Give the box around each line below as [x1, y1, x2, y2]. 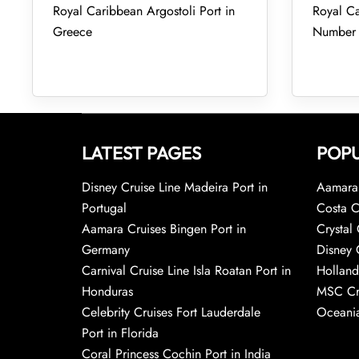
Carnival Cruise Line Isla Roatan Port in [82, 261, 291, 280]
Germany [82, 240, 130, 259]
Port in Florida [82, 324, 159, 342]
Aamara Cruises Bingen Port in [82, 220, 246, 238]
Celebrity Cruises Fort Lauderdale [82, 303, 260, 321]
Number [312, 22, 356, 41]
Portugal [82, 199, 127, 217]
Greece [53, 22, 92, 41]
